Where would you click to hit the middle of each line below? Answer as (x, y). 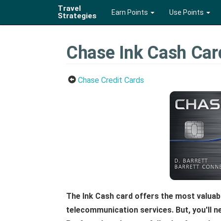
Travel (69, 8)
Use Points (187, 12)
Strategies (77, 16)
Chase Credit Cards (111, 80)
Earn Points (130, 12)
